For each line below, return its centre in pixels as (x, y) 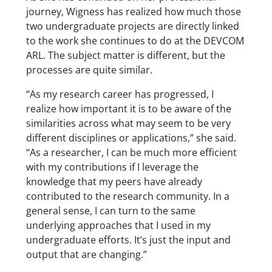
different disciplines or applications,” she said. (131, 138)
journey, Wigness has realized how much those (133, 11)
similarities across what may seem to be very (128, 123)
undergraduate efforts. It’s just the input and (128, 240)
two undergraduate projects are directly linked (132, 26)
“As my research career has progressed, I (120, 94)
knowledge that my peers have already (114, 181)
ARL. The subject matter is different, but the (125, 55)
